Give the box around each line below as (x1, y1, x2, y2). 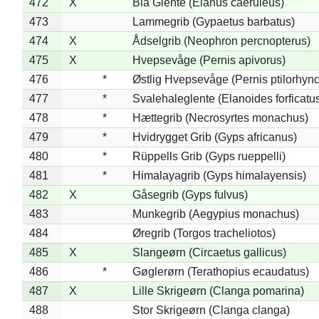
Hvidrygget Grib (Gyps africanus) (132, 130, 297, 143)
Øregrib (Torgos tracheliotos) (132, 226, 276, 239)
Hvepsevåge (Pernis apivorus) (132, 53, 286, 66)
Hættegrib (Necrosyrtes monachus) (132, 111, 308, 124)
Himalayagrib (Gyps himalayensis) (132, 169, 306, 182)
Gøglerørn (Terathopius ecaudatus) (132, 265, 309, 278)
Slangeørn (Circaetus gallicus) (132, 246, 286, 258)
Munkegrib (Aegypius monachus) (132, 207, 299, 220)
